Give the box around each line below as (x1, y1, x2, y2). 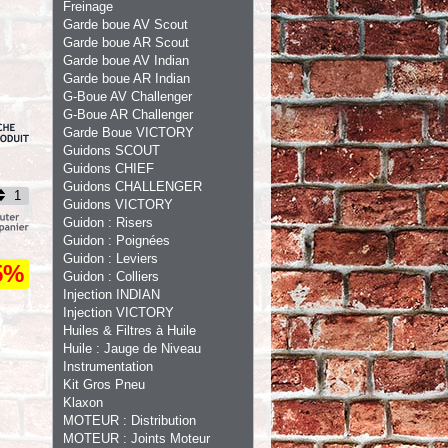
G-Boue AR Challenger (63, 107, 193, 122)
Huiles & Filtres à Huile (63, 323, 196, 338)
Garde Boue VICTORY (63, 125, 194, 140)
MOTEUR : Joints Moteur (63, 431, 210, 446)
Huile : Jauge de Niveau (63, 341, 201, 356)
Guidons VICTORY (63, 197, 173, 212)
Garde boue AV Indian (63, 53, 189, 68)
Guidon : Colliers (63, 269, 159, 284)
